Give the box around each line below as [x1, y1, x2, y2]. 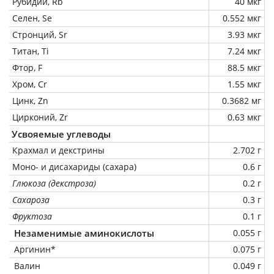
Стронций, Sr [12, 28, 67, 40]
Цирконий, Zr [12, 111, 68, 123]
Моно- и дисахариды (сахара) [12, 160, 136, 172]
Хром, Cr [12, 78, 47, 90]
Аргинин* [14, 243, 56, 255]
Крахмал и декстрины [12, 144, 105, 156]
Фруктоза [12, 210, 52, 222]
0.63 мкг [228, 111, 261, 123]
